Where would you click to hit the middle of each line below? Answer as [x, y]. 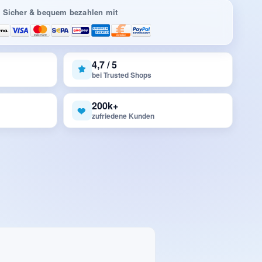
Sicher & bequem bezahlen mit [60, 12]
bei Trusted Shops [122, 75]
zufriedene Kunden [123, 116]
